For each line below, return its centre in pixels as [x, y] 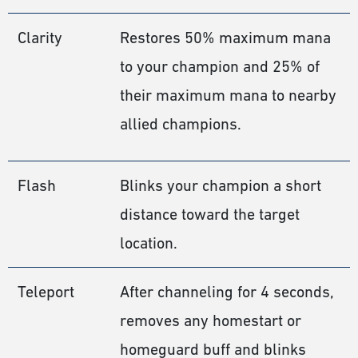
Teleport [46, 292]
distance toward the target [210, 215]
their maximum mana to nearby [228, 95]
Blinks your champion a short [221, 186]
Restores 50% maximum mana [225, 38]
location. [149, 243]
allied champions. [181, 124]
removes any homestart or [211, 321]
